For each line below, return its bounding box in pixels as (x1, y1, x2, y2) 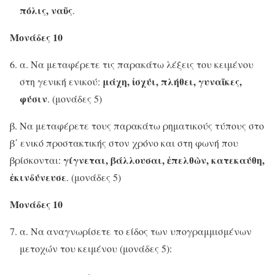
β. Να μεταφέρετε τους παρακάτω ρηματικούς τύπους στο (10, 119, 264, 133)
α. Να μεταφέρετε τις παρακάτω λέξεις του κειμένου (20, 58, 254, 71)
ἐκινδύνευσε (10, 170, 66, 185)
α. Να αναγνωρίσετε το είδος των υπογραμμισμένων (20, 225, 252, 238)
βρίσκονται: (10, 153, 63, 167)
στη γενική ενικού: (20, 75, 103, 88)
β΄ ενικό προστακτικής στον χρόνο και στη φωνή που (10, 136, 238, 150)
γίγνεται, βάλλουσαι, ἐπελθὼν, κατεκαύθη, (63, 153, 265, 168)
